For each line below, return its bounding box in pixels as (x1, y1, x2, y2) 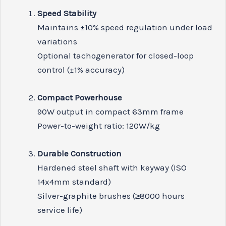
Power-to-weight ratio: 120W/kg (37, 120, 160, 131)
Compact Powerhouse (37, 92, 123, 102)
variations (37, 36, 78, 46)
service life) (37, 204, 83, 215)
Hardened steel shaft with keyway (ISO (37, 162, 187, 173)
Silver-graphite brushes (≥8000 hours (37, 190, 185, 201)
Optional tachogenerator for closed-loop (37, 50, 194, 61)
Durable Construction (37, 148, 122, 158)
